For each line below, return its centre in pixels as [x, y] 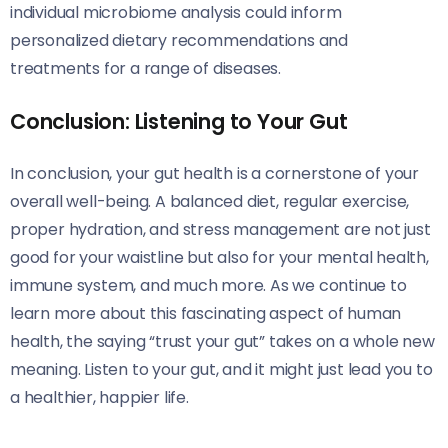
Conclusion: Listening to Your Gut [179, 122]
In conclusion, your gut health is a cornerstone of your [214, 174]
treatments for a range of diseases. [146, 69]
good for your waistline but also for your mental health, [219, 258]
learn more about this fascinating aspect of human [206, 314]
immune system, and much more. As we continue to [208, 286]
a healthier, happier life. [99, 398]
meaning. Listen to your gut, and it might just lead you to [221, 370]
